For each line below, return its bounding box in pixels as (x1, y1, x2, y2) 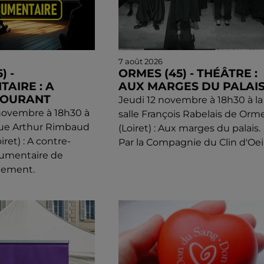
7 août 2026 (118, 57, 163, 67)
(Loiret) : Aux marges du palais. (118, 123, 260, 134)
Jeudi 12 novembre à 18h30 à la (118, 94, 263, 106)
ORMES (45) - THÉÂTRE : (118, 67, 258, 81)
